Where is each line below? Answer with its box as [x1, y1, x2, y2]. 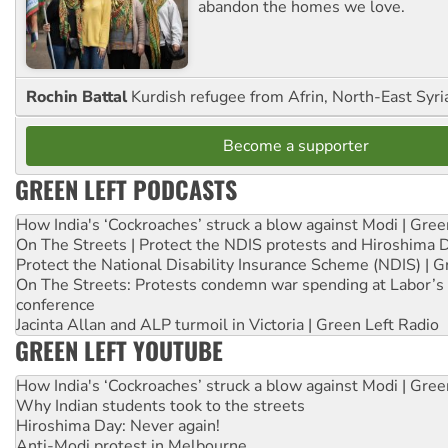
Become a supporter [223, 134, 369, 157]
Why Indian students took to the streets [16, 394, 305, 417]
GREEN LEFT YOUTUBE [15, 331, 223, 368]
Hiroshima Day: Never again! [16, 414, 220, 437]
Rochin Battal [26, 85, 131, 108]
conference [16, 293, 95, 316]
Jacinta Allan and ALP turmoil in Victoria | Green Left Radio [16, 313, 439, 336]
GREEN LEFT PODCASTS [15, 170, 237, 207]
